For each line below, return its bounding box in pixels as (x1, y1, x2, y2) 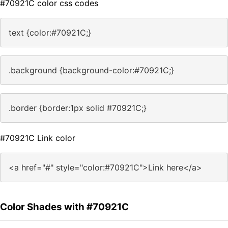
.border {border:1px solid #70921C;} (9, 103, 147, 113)
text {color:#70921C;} (9, 27, 91, 38)
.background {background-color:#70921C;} (9, 65, 174, 76)
